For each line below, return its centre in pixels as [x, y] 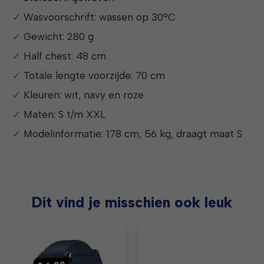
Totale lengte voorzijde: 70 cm [95, 76]
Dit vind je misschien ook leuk [132, 202]
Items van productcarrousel [77, 235]
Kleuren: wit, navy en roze [84, 95]
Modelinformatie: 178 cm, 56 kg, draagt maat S [133, 134]
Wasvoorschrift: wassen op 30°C [100, 17]
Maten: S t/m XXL [65, 115]
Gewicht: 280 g [59, 37]
